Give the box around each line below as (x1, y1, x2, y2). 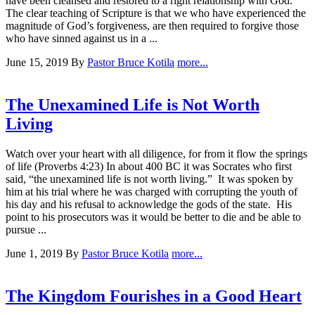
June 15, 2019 (6, 56, 71, 69)
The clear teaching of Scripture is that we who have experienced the (6, 7, 306, 20)
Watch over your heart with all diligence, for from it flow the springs (6, 148, 307, 160)
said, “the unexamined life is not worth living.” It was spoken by (6, 173, 293, 186)
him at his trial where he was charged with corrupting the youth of (6, 186, 297, 198)
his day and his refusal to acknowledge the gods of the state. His (6, 198, 292, 211)
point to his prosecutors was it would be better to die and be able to (6, 211, 301, 224)
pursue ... (6, 224, 46, 236)
